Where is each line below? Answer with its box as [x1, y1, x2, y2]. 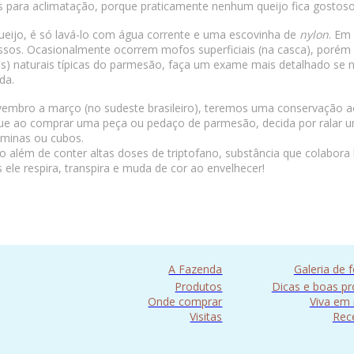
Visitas [190, 309, 223, 324]
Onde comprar [148, 294, 223, 309]
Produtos [175, 279, 223, 294]
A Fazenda [168, 262, 223, 277]
